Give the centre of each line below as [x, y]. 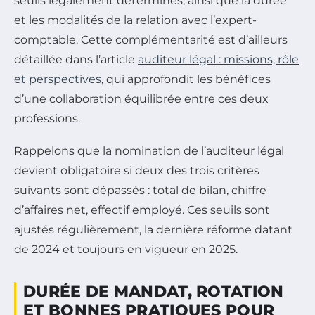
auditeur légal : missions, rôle [218, 60]
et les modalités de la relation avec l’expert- [135, 20]
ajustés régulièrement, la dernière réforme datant [153, 230]
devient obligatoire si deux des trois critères [137, 171]
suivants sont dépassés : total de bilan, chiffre [140, 191]
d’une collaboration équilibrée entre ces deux [141, 99]
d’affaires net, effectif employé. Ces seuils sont [142, 210]
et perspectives [58, 79]
